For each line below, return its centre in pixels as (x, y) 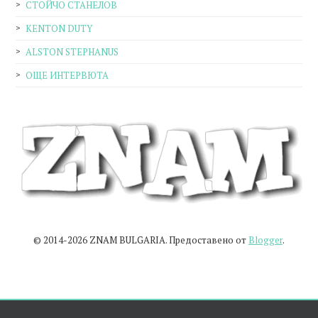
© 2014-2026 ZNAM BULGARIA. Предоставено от (141, 240)
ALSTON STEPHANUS (72, 51)
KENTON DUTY (59, 28)
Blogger (265, 240)
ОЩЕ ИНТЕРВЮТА (67, 75)
